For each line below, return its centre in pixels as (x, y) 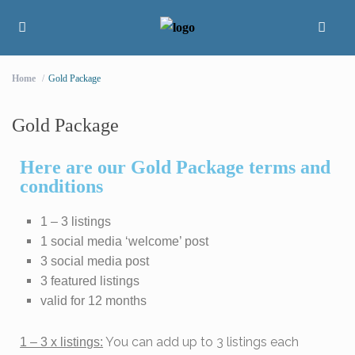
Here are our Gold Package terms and (176, 168)
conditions (62, 187)
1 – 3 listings (76, 222)
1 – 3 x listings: (62, 342)
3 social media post (95, 261)
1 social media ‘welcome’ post (125, 242)
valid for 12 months (94, 301)
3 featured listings (90, 281)
